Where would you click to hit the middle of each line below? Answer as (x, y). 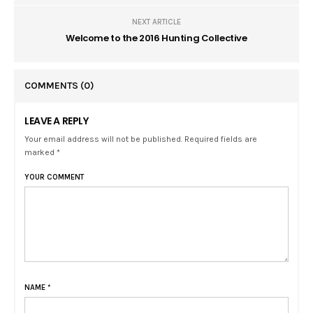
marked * (43, 153)
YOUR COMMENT (54, 177)
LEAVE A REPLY (57, 121)
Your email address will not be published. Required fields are (141, 139)
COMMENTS (52, 86)
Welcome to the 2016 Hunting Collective (156, 38)
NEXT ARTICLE (156, 22)
